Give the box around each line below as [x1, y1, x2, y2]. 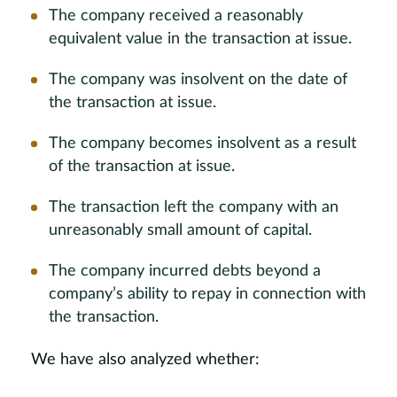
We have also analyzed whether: [31, 352, 260, 368]
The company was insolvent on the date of [49, 72, 347, 88]
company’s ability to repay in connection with [49, 286, 366, 302]
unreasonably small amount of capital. [49, 222, 312, 238]
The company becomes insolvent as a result [49, 136, 356, 152]
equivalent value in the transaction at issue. [49, 31, 352, 47]
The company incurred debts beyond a [49, 263, 321, 279]
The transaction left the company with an [49, 199, 339, 215]
